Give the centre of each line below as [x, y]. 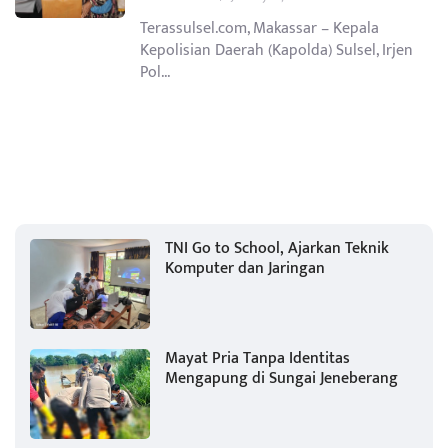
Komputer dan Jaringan [245, 269]
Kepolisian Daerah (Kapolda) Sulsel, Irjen [276, 51]
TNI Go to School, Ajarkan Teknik [277, 249]
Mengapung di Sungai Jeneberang [281, 379]
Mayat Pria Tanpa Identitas [257, 359]
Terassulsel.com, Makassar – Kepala [259, 29]
